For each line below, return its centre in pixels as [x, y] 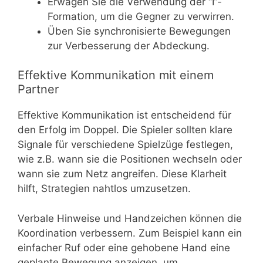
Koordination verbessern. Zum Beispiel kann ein [130, 233]
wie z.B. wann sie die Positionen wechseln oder [130, 159]
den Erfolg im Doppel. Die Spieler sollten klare [125, 130]
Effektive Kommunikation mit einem [116, 75]
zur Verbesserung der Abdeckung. [129, 45]
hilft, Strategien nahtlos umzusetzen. [104, 189]
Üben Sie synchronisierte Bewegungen [139, 31]
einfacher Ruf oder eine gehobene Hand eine [124, 247]
